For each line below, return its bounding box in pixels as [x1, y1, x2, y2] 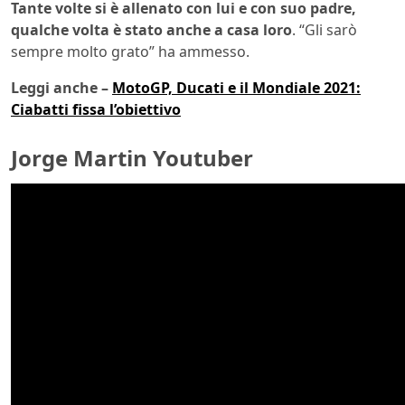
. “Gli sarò [292, 19, 357, 40]
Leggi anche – [11, 77, 112, 98]
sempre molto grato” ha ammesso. [11, 41, 250, 61]
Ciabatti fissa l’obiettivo [11, 99, 181, 119]
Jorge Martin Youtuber [11, 142, 253, 173]
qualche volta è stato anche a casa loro [11, 19, 292, 40]
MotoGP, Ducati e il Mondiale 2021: [112, 77, 361, 98]
